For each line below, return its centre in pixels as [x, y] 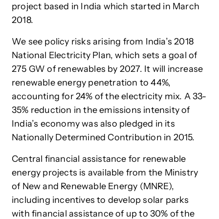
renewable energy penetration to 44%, [91, 83]
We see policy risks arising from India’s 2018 [103, 42]
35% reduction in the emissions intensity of [101, 110]
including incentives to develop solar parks [100, 200]
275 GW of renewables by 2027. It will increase [108, 69]
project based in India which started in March [106, 7]
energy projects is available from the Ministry [105, 173]
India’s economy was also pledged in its [93, 124]
